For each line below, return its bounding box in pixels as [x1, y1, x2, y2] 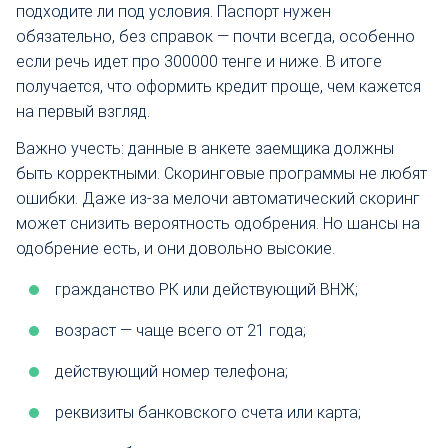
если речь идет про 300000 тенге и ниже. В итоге [16, 51, 382, 71]
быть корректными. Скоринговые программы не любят [16, 164, 427, 184]
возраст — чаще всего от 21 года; [55, 321, 306, 341]
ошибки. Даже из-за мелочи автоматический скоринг [16, 189, 420, 209]
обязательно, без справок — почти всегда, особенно [16, 26, 415, 46]
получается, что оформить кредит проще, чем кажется [16, 76, 421, 96]
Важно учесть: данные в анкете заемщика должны [16, 139, 394, 159]
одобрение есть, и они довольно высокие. [16, 239, 335, 259]
